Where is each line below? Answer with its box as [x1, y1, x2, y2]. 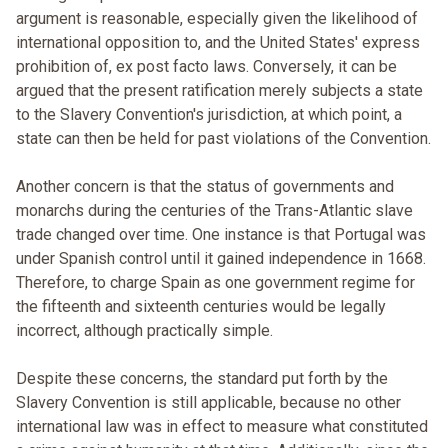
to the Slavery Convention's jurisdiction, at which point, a [16, 105, 402, 125]
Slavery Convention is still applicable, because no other [16, 393, 401, 413]
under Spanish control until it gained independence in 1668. [16, 249, 426, 269]
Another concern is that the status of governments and [16, 177, 394, 197]
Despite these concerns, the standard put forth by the [16, 369, 388, 389]
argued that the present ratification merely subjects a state [16, 81, 423, 101]
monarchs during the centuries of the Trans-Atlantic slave [16, 201, 413, 221]
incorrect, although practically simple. [16, 321, 273, 341]
